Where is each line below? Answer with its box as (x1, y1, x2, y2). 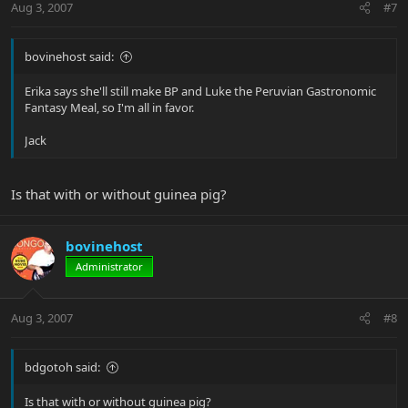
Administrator (76, 259, 143, 273)
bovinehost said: (25, 48, 114, 66)
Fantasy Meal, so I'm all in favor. (25, 99, 194, 117)
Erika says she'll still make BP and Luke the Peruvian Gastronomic (25, 83, 376, 100)
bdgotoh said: (25, 359, 100, 376)
